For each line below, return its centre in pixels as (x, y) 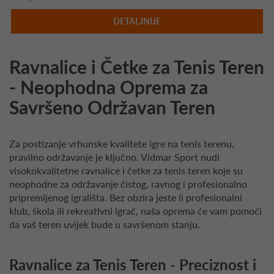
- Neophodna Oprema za (109, 87)
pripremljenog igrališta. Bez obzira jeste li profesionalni (126, 198)
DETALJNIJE (137, 21)
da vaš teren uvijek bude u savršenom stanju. (105, 224)
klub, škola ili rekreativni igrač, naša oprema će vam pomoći (135, 211)
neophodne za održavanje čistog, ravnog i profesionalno (128, 184)
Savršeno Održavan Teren (112, 107)
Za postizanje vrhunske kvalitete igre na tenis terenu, (122, 144)
